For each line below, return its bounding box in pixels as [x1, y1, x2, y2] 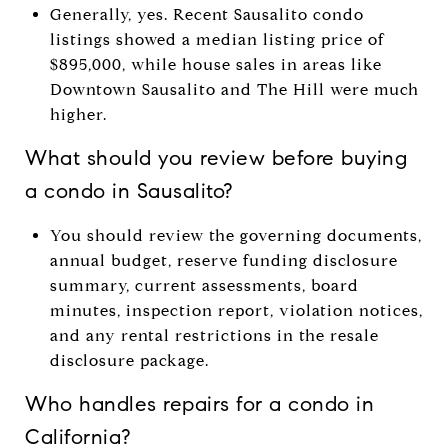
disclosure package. [49, 350, 209, 370]
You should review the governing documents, [49, 225, 422, 245]
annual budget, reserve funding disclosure [49, 250, 398, 270]
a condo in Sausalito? [25, 177, 233, 204]
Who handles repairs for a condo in [25, 390, 374, 417]
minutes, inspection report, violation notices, [49, 300, 423, 320]
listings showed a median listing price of [49, 29, 385, 49]
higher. [49, 104, 107, 124]
